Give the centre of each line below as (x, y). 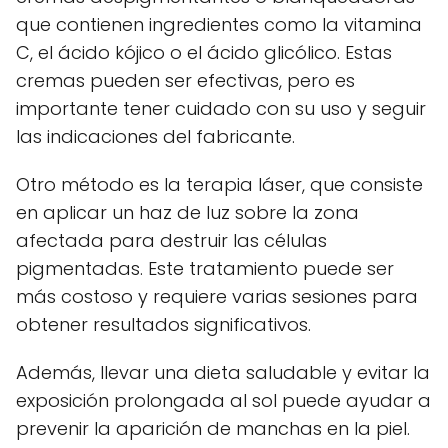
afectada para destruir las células (171, 240)
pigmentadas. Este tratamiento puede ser (205, 268)
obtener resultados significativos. (163, 324)
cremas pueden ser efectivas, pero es (185, 80)
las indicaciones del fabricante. (155, 136)
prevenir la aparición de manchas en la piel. (213, 428)
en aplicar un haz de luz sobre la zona (187, 212)
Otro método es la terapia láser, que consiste (219, 184)
